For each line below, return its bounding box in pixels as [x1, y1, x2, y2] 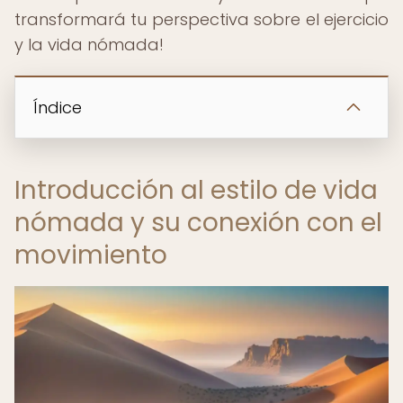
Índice [33, 96, 82, 119]
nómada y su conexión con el [14, 205, 382, 240]
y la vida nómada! [14, 33, 164, 56]
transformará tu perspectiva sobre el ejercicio [14, 8, 389, 31]
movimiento [14, 237, 167, 273]
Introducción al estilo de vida [14, 173, 378, 208]
